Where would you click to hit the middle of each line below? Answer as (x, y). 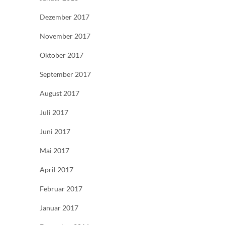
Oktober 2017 (62, 55)
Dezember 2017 (65, 17)
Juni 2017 (55, 131)
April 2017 (57, 169)
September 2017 (65, 74)
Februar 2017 (61, 188)
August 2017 (60, 93)
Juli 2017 (54, 112)
